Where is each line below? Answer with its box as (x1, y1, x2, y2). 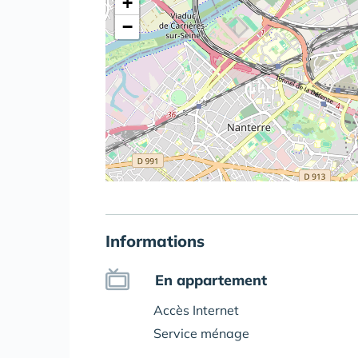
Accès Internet (153, 302, 239, 318)
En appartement (155, 271, 267, 289)
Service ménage (153, 325, 249, 341)
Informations (105, 231, 205, 251)
